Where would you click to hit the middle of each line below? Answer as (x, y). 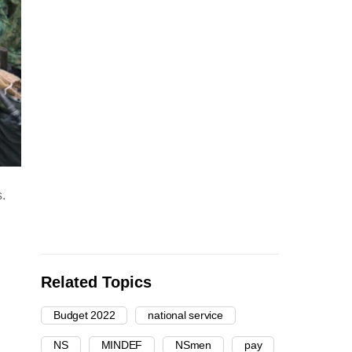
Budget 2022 (84, 315)
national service (185, 315)
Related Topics (96, 282)
